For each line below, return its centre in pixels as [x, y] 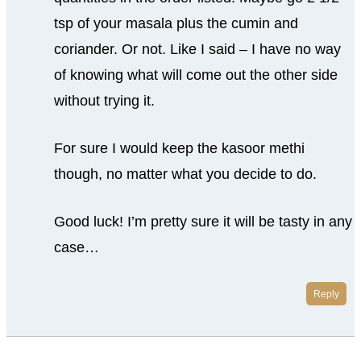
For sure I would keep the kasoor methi [179, 149]
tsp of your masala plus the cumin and [176, 24]
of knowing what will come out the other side [195, 75]
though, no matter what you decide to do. [185, 174]
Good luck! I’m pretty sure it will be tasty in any [203, 222]
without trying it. [104, 101]
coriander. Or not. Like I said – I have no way [197, 50]
